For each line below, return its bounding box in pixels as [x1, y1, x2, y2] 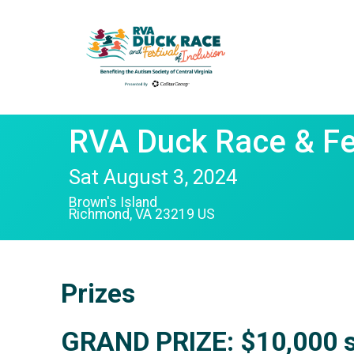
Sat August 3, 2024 [69, 165, 237, 189]
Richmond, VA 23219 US [69, 206, 215, 222]
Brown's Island [69, 194, 157, 210]
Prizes [61, 278, 135, 309]
